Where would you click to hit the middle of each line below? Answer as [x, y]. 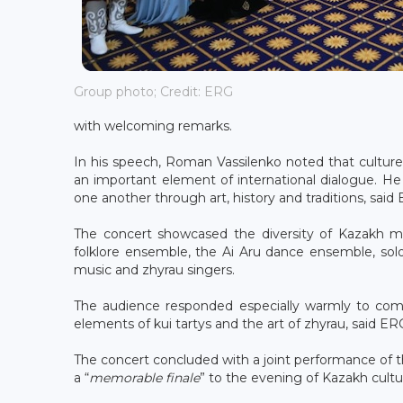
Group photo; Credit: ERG [153, 92]
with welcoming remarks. [153, 125]
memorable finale [144, 377]
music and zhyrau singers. [154, 269]
